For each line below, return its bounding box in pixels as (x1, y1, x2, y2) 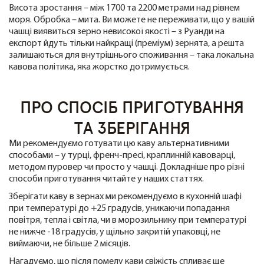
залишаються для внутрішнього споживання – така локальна (9, 51, 254, 61)
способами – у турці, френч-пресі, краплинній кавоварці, (9, 151, 235, 161)
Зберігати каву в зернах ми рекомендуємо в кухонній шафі (9, 192, 242, 202)
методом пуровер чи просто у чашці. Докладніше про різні (9, 163, 245, 173)
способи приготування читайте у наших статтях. (9, 174, 204, 184)
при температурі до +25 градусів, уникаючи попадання (9, 204, 230, 214)
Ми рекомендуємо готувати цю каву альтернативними (9, 139, 229, 149)
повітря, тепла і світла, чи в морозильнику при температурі (9, 216, 246, 226)
